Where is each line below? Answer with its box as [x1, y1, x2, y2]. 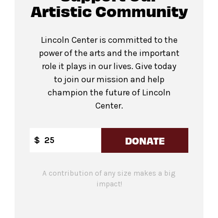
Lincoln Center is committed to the [40, 34, 178, 45]
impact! [96, 179, 122, 188]
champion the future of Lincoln [47, 87, 171, 98]
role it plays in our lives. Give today [42, 60, 176, 72]
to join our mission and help [54, 73, 164, 85]
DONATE [125, 134, 165, 146]
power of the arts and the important [38, 47, 180, 58]
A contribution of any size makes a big [42, 168, 176, 178]
